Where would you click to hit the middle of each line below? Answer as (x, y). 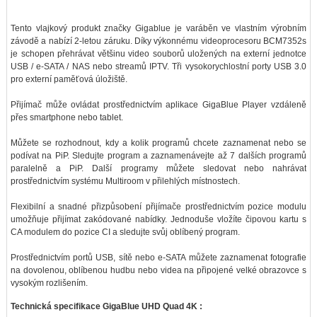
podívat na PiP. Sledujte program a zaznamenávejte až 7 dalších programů (158, 155)
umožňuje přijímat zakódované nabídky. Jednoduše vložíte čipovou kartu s (158, 219)
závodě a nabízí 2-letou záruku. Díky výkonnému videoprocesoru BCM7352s (158, 41)
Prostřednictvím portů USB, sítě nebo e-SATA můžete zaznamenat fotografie (158, 257)
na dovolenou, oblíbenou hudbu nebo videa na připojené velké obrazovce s (158, 270)
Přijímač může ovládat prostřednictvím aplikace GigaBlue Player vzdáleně (158, 104)
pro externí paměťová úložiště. (69, 79)
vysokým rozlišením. (49, 283)
